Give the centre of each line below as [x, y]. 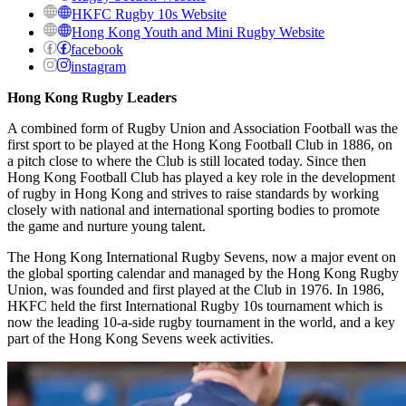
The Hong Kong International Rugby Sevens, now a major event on [202, 256]
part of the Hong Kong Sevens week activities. [140, 338]
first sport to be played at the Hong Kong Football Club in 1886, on [200, 144]
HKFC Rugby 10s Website [150, 14]
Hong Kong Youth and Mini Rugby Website [198, 32]
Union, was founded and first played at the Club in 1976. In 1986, [196, 289]
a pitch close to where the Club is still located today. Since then [187, 160]
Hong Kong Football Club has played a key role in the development [201, 177]
